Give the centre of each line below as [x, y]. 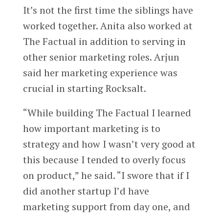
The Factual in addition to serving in [104, 41]
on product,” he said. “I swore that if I [106, 175]
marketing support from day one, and [106, 206]
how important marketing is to [91, 128]
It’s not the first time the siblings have [108, 10]
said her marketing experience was [100, 72]
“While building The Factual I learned [107, 112]
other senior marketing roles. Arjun [101, 57]
